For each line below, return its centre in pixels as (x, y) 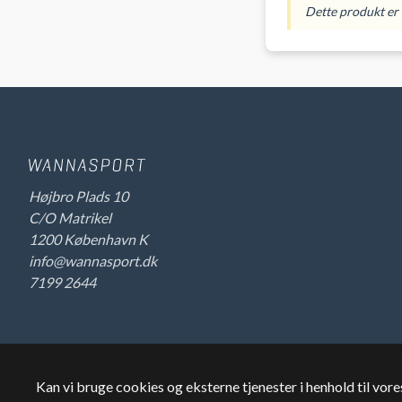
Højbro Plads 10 (79, 197)
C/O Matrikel (70, 218)
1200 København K (88, 240)
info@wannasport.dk (93, 261)
